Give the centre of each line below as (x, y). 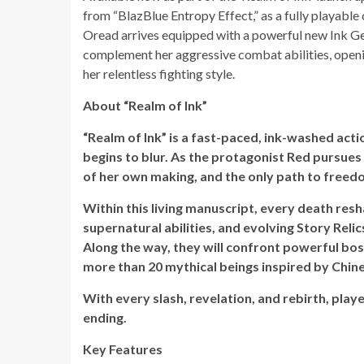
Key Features (123, 349)
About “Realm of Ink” (145, 105)
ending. (105, 317)
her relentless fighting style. (159, 74)
